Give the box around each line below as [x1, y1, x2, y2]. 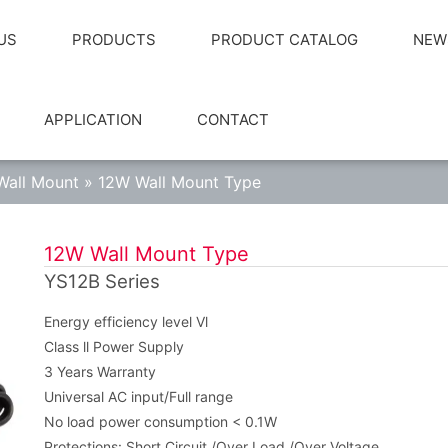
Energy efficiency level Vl [44, 313, 208, 331]
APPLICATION [43, 110, 142, 129]
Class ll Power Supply [44, 338, 184, 356]
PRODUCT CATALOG [210, 30, 358, 49]
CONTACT [196, 110, 269, 129]
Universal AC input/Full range [44, 388, 233, 406]
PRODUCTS [71, 30, 156, 49]
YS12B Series [44, 270, 160, 293]
